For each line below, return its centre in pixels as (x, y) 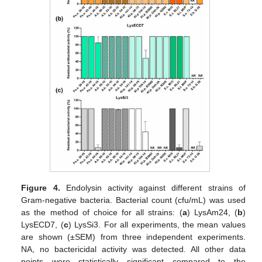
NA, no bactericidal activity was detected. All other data (133, 249)
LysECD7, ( (42, 224)
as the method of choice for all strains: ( (102, 212)
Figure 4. (41, 187)
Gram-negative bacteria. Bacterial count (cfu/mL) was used (133, 200)
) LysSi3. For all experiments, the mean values (157, 224)
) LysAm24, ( (212, 212)
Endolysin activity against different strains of (153, 187)
